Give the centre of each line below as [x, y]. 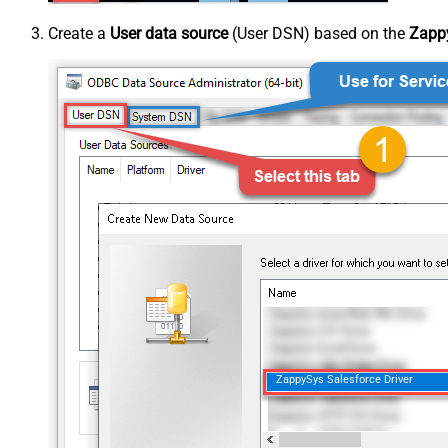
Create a [79, 33]
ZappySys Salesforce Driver [344, 380]
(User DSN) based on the [318, 33]
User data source [169, 33]
